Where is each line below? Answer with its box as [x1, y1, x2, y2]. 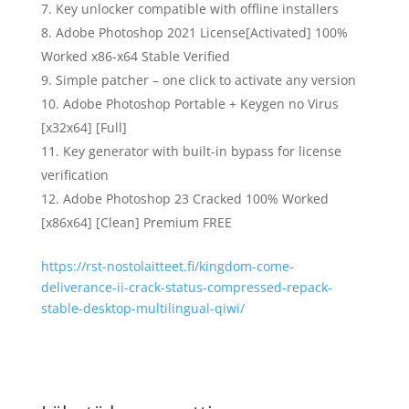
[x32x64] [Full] [40, 119, 127, 136]
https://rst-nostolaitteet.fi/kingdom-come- [40, 257, 294, 275]
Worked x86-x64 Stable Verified [40, 47, 230, 65]
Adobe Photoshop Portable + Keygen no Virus [62, 95, 339, 112]
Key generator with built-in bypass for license [62, 142, 341, 160]
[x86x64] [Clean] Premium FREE [40, 214, 232, 231]
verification [40, 166, 109, 184]
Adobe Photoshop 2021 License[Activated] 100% [55, 24, 348, 41]
